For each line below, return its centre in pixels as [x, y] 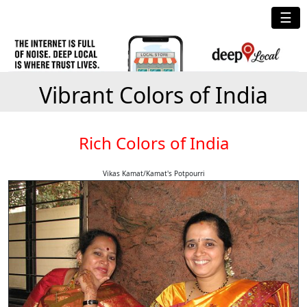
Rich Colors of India [153, 143]
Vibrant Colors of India [153, 95]
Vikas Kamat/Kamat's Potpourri [153, 173]
